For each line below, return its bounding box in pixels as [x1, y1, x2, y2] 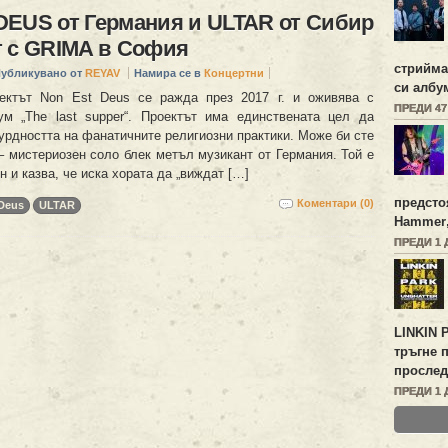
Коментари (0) [297, 197, 374, 210]
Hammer [394, 214, 446, 229]
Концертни [204, 67, 264, 80]
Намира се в [134, 67, 204, 80]
